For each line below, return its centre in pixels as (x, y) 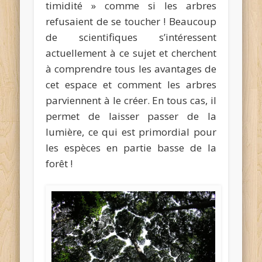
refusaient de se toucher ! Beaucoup (131, 22)
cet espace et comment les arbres (131, 85)
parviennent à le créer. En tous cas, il (131, 101)
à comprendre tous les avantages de (131, 69)
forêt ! (59, 164)
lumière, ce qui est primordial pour (131, 132)
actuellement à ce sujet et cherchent (131, 53)
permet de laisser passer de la (131, 116)
